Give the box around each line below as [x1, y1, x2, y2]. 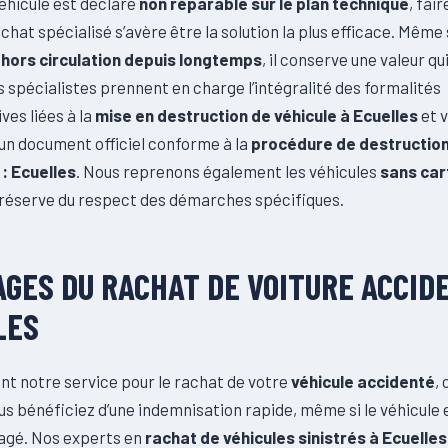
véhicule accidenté [291, 370, 435, 391]
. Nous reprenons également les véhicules [76, 160, 380, 181]
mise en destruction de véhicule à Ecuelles [95, 104, 418, 125]
